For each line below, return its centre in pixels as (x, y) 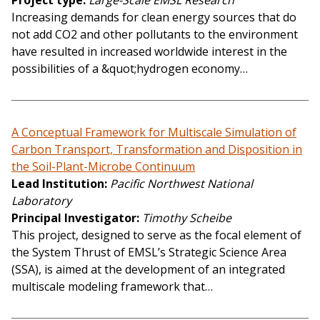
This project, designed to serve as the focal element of (156, 235)
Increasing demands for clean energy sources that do (154, 17)
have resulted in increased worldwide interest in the (149, 52)
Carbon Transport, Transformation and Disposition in (157, 150)
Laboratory (41, 201)
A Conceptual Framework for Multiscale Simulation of (154, 132)
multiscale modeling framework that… (112, 287)
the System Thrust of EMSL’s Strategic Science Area (149, 252)
